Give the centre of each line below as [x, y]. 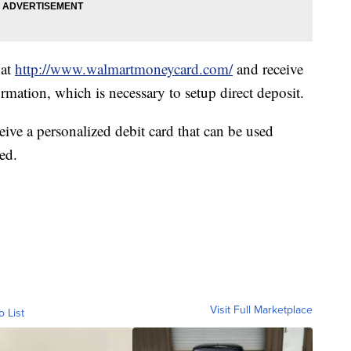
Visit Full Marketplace [261, 310]
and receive [268, 69]
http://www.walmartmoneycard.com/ [124, 69]
